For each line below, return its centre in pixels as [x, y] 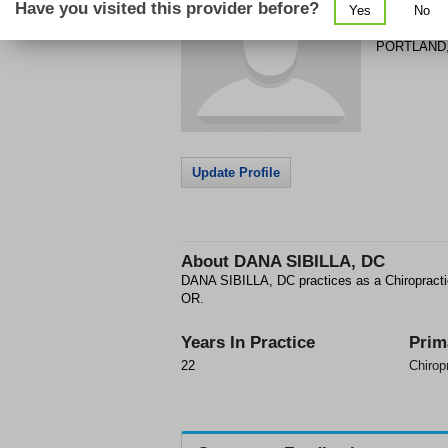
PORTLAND [411, 46]
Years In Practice [248, 342]
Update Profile [236, 172]
